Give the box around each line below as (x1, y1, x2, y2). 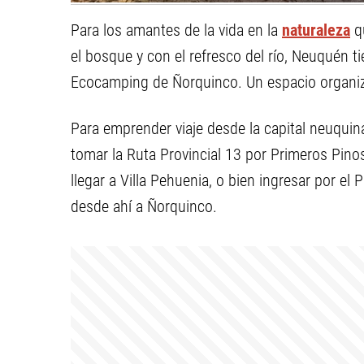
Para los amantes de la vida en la (71, 20, 282, 40)
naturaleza (282, 20, 350, 40)
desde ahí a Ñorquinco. (71, 197, 217, 216)
